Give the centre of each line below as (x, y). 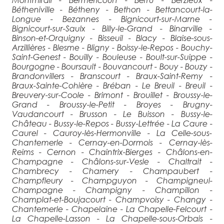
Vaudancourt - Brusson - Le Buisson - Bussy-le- (112, 113)
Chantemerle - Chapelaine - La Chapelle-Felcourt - (112, 208)
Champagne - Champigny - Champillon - (112, 189)
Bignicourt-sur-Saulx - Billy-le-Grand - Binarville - (112, 28)
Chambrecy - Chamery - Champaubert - (112, 170)
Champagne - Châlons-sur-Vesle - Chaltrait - (112, 161)
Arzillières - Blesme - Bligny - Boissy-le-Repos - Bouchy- (112, 47)
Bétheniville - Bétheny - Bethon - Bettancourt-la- (112, 9)
